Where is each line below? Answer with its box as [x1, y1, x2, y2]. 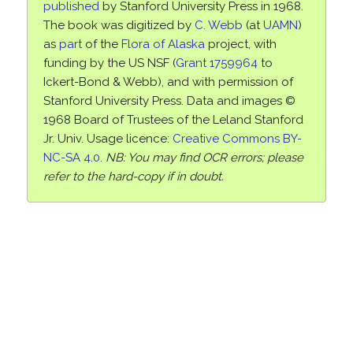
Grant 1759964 [175, 56, 258, 71]
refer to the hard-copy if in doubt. [43, 169, 224, 184]
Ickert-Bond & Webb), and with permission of [43, 75, 293, 90]
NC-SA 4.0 [43, 150, 100, 165]
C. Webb [194, 18, 243, 33]
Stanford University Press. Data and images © [43, 94, 295, 109]
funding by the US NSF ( [43, 56, 176, 71]
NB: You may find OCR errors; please [105, 150, 303, 165]
